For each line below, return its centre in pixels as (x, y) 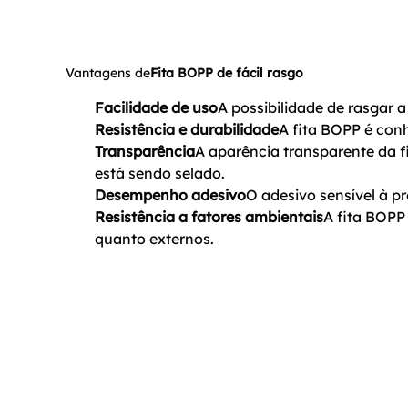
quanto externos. (154, 238)
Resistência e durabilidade (187, 129)
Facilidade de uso (156, 107)
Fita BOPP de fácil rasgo (227, 73)
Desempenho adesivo (170, 194)
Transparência (145, 151)
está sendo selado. (160, 173)
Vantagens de (108, 73)
